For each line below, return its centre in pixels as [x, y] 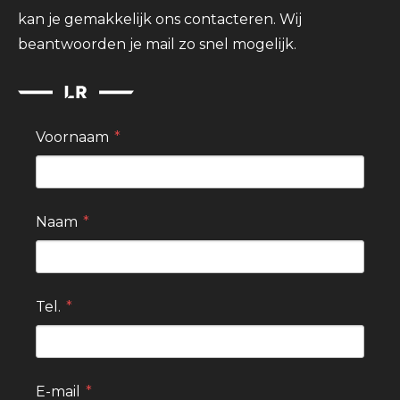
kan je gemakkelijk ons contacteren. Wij [160, 19]
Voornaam [72, 137]
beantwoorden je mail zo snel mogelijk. [157, 44]
